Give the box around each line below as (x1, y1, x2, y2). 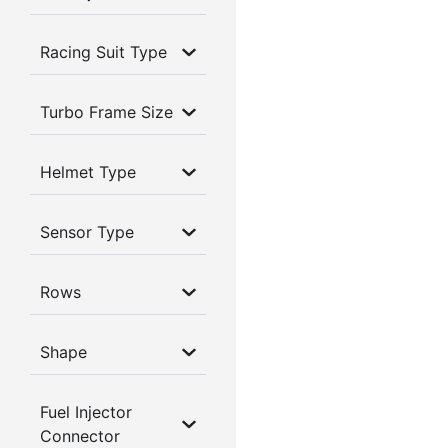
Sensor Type (40, 222, 134, 243)
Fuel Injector (40, 402, 132, 423)
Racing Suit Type (40, 42, 167, 63)
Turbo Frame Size (40, 102, 173, 123)
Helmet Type (40, 162, 136, 183)
